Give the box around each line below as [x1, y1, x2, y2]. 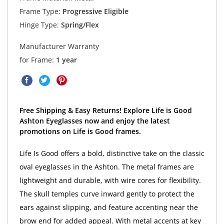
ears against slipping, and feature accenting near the [19, 202, 198, 212]
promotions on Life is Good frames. [19, 126, 141, 136]
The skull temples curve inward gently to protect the [19, 189, 194, 199]
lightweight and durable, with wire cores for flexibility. [19, 175, 201, 185]
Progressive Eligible [60, 6, 128, 16]
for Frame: [19, 54, 56, 64]
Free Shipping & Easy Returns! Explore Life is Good [19, 105, 192, 115]
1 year [55, 54, 77, 64]
